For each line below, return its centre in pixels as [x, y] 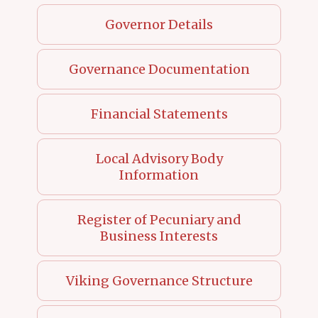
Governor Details [159, 24]
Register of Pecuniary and [159, 219]
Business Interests [159, 236]
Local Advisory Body [159, 158]
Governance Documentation [159, 69]
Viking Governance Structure [159, 280]
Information [159, 175]
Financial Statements [159, 114]
